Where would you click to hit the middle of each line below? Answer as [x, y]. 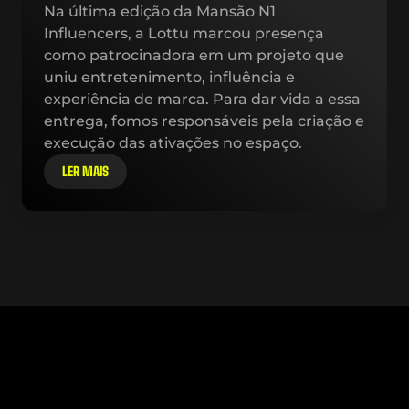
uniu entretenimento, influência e [169, 77]
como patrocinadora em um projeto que [194, 55]
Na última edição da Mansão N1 [160, 11]
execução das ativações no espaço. [173, 143]
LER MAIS [85, 171]
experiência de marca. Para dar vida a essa [202, 99]
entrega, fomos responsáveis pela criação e [204, 121]
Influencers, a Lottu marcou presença [184, 33]
